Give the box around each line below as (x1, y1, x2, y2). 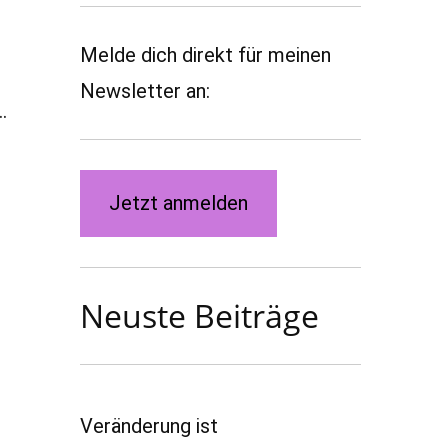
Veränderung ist (80, 413, 219, 438)
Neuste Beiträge (80, 293, 320, 337)
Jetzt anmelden (108, 191, 248, 216)
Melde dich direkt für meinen (80, 43, 332, 67)
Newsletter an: (80, 79, 211, 103)
